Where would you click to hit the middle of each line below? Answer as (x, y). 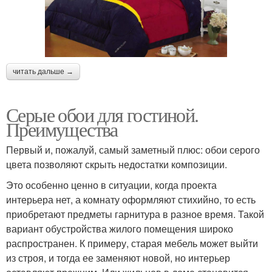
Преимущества (62, 129)
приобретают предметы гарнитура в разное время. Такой (135, 214)
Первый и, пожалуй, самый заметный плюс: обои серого (133, 149)
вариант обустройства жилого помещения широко (120, 228)
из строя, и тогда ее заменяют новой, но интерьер (118, 257)
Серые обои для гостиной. (102, 114)
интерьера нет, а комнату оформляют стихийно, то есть (131, 199)
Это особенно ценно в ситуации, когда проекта (111, 185)
